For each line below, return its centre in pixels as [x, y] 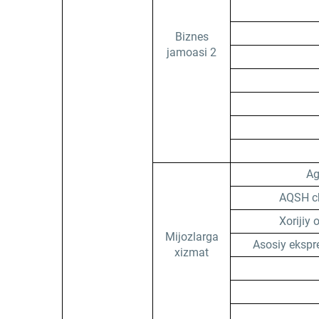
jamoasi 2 [192, 52]
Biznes [192, 37]
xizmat [192, 252]
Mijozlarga [192, 237]
